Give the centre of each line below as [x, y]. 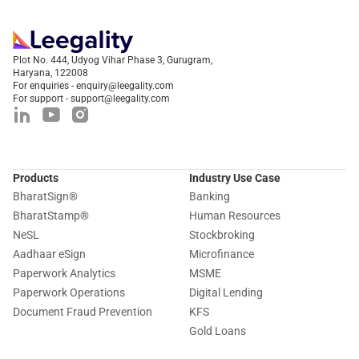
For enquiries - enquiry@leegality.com [93, 86]
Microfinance [222, 254]
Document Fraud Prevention [83, 312]
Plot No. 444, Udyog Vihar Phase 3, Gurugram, [113, 61]
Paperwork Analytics [64, 274]
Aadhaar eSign [49, 254]
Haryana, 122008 [50, 73]
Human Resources [235, 216]
